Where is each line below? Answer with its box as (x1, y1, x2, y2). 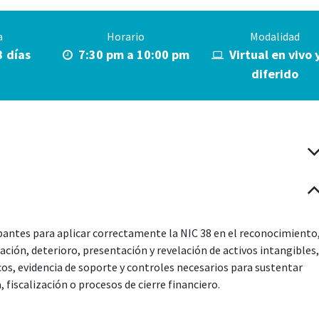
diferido (251, 66, 298, 83)
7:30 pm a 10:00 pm (72, 46, 189, 63)
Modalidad (249, 29, 300, 44)
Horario (107, 29, 145, 44)
